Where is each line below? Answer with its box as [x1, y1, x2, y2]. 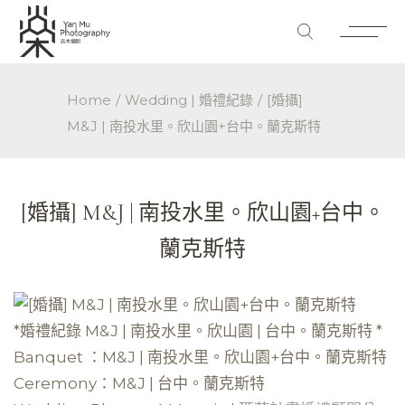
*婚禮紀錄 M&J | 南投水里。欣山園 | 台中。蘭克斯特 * [14, 322, 382, 341]
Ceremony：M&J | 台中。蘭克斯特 [14, 374, 265, 393]
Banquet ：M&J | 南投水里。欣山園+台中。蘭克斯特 [14, 348, 387, 367]
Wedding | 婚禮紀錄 [125, 91, 253, 108]
